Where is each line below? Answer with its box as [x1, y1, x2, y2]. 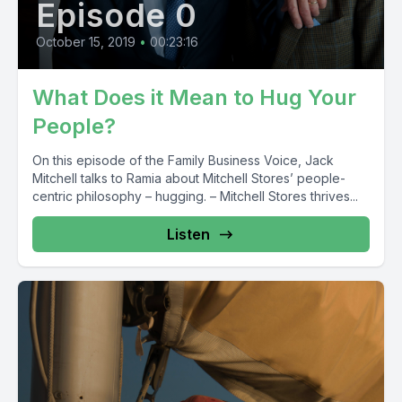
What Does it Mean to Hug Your [32, 84, 356, 111]
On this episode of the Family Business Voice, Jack [32, 153, 334, 169]
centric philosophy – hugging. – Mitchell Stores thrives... [32, 188, 358, 205]
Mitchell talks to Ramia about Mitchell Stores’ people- [32, 170, 345, 187]
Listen [167, 225, 210, 244]
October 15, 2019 [36, 34, 135, 50]
